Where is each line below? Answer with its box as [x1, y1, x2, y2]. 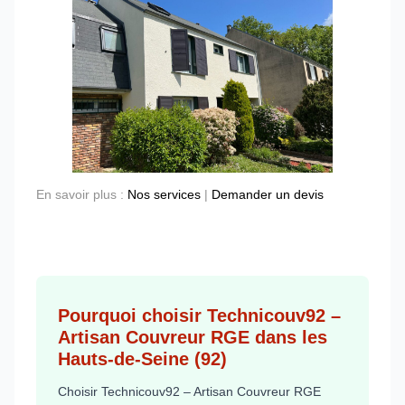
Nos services [127, 187, 201, 202]
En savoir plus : [36, 187, 127, 202]
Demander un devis [212, 187, 324, 202]
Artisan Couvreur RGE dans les [58, 326, 327, 347]
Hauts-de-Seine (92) [58, 348, 227, 369]
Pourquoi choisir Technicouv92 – [58, 305, 341, 325]
